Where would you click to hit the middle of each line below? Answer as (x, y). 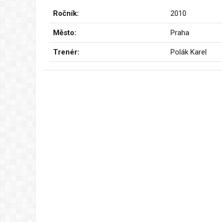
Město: (65, 32)
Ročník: (66, 13)
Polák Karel (189, 52)
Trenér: (66, 52)
